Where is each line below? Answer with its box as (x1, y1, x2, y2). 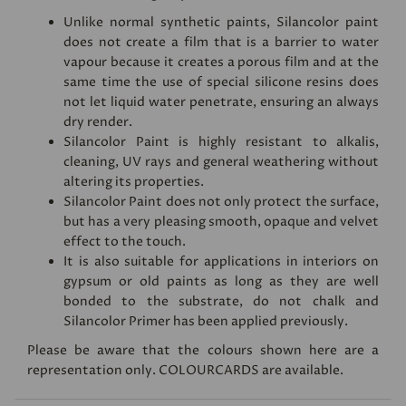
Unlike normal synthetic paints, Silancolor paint (63, 14, 379, 32)
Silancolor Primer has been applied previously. (63, 313, 348, 331)
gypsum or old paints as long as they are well (63, 273, 379, 291)
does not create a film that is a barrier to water (63, 34, 379, 52)
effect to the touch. (63, 233, 186, 251)
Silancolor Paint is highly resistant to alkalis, (63, 133, 379, 151)
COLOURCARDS (159, 362, 259, 380)
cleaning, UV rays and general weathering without (63, 153, 379, 171)
